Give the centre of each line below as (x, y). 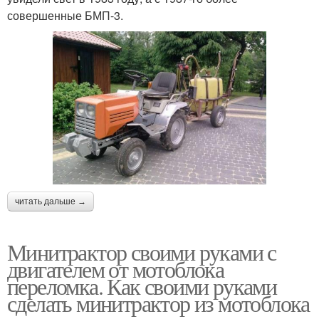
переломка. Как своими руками (142, 286)
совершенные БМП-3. (65, 16)
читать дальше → (51, 201)
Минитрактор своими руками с (142, 251)
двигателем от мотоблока (116, 268)
